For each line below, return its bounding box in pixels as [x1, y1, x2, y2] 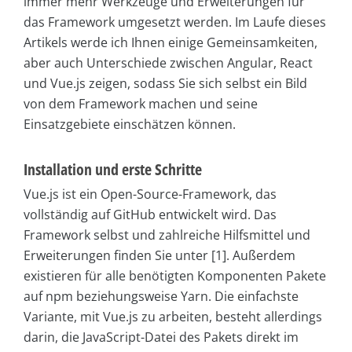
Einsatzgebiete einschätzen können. [24, 115, 236, 134]
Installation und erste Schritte [24, 159, 202, 181]
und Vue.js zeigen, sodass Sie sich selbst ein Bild [24, 75, 307, 93]
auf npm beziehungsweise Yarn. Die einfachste [24, 288, 299, 306]
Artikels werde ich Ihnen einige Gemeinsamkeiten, [24, 34, 317, 52]
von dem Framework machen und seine [24, 95, 258, 113]
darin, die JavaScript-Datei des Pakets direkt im [24, 328, 299, 346]
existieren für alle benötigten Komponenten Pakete [24, 267, 326, 285]
